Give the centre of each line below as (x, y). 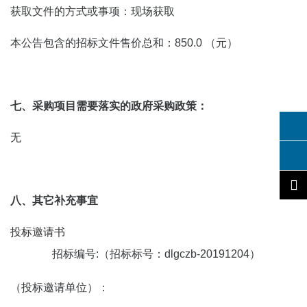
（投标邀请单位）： (60, 287)
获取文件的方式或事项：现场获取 (93, 11)
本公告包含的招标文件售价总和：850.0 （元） (124, 43)
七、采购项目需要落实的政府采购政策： (109, 106)
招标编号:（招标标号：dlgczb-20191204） (153, 254)
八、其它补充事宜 (54, 200)
